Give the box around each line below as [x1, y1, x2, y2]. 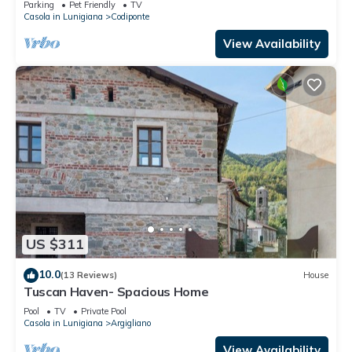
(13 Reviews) [60, 269, 117, 281]
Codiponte [111, 10, 149, 22]
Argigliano [111, 317, 151, 328]
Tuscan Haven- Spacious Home [24, 283, 209, 299]
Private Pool [81, 305, 126, 317]
